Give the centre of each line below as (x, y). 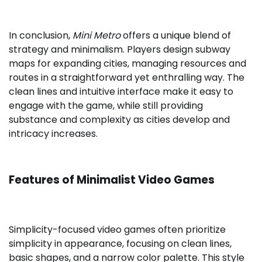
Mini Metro (96, 36)
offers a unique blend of (176, 36)
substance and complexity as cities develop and (119, 120)
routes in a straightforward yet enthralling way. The (127, 78)
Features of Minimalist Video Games (112, 180)
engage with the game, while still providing (106, 106)
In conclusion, (41, 36)
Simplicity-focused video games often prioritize (117, 229)
